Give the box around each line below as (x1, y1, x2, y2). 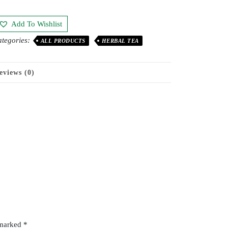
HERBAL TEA (101, 38, 139, 44)
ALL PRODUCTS (40, 38, 85, 44)
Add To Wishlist (11, 20, 62, 28)
